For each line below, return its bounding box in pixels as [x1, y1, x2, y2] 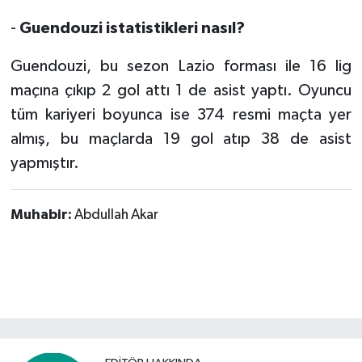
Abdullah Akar [74, 207, 158, 222]
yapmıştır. [10, 154, 79, 171]
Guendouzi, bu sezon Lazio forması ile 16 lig [10, 57, 352, 74]
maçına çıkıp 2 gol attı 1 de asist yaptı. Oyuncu [10, 82, 352, 99]
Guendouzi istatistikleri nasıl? [19, 19, 245, 36]
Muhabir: [10, 207, 74, 222]
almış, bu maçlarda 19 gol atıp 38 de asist [10, 130, 352, 147]
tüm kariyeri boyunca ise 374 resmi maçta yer [10, 106, 352, 123]
